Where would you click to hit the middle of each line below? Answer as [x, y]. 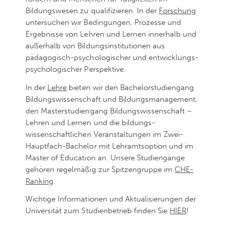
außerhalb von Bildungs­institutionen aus [95, 46]
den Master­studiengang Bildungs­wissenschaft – [109, 111]
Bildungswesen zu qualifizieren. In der [92, 11]
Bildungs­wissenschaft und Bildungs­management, [112, 99]
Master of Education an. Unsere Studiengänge [105, 158]
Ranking [40, 181]
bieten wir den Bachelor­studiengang [131, 87]
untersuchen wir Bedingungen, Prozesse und [104, 23]
